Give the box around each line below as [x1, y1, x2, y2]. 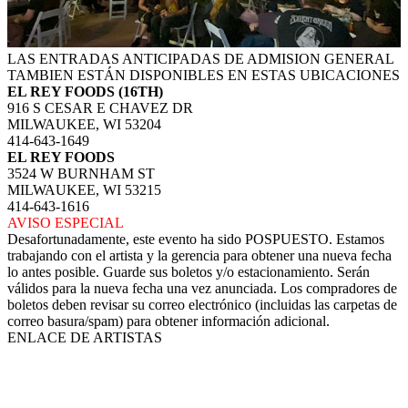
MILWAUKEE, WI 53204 [7, 116, 161, 132]
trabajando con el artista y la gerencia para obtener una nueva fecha [7, 247, 392, 263]
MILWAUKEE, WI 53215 [7, 181, 161, 198]
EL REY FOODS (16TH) [7, 83, 163, 99]
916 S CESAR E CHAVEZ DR [7, 99, 193, 116]
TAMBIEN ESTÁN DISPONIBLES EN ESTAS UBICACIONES [7, 66, 400, 83]
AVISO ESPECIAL [7, 214, 124, 230]
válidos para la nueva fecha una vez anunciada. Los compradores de [7, 280, 397, 296]
